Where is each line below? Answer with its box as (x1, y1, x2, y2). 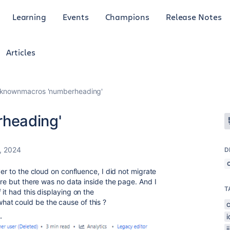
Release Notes (165, 11, 222, 22)
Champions (105, 11, 149, 22)
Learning (12, 11, 47, 22)
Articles (6, 47, 35, 57)
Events (63, 11, 89, 22)
